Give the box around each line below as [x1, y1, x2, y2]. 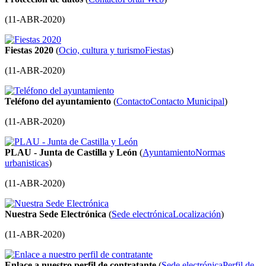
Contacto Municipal [150, 96, 224, 107]
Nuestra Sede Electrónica [5, 209, 106, 220]
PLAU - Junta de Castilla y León [5, 147, 137, 158]
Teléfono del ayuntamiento [5, 96, 111, 107]
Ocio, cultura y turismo [59, 45, 145, 56]
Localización [173, 209, 221, 220]
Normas [195, 147, 225, 158]
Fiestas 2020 [5, 45, 53, 56]
